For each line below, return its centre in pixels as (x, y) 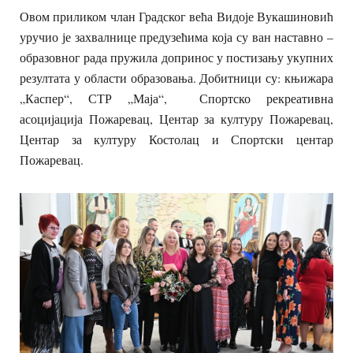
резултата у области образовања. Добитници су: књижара (176, 78)
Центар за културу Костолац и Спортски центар (176, 139)
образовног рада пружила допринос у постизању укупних (176, 58)
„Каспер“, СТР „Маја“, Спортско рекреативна (176, 98)
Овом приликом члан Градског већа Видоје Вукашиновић (176, 17)
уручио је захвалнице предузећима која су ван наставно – (176, 37)
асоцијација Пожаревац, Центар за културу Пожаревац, (176, 119)
